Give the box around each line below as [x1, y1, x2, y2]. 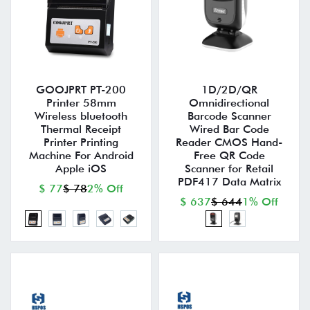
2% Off [87, 182, 123, 196]
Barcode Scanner [187, 109, 271, 123]
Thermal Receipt [41, 122, 121, 136]
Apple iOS [55, 162, 107, 176]
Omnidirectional [189, 96, 269, 110]
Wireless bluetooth [35, 109, 127, 123]
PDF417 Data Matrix [177, 175, 281, 189]
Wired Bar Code [189, 122, 269, 136]
